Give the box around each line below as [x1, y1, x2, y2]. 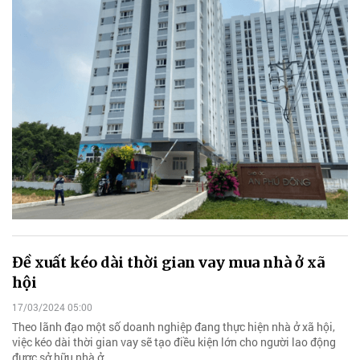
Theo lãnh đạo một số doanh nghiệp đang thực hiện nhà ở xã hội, [12, 319, 335, 335]
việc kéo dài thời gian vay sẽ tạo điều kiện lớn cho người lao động [12, 334, 336, 350]
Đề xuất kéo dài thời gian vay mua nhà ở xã [12, 252, 325, 272]
